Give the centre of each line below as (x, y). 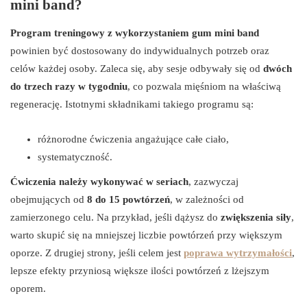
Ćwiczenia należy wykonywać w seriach (99, 181)
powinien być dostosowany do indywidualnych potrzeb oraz (140, 50)
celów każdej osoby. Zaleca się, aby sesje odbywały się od (137, 68)
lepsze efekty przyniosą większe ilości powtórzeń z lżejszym (140, 270)
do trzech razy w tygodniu (69, 86)
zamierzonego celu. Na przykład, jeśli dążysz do (115, 217)
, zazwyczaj (213, 181)
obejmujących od (49, 199)
